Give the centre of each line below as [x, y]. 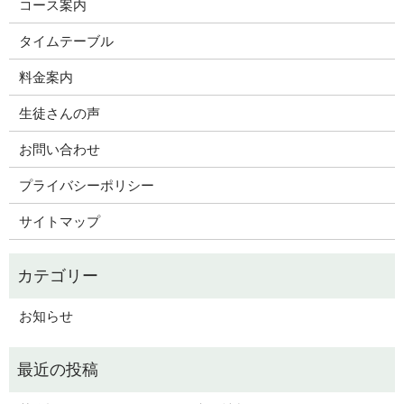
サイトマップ [59, 221]
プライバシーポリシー [86, 185]
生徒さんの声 [59, 113]
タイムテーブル [66, 41]
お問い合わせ [59, 149]
